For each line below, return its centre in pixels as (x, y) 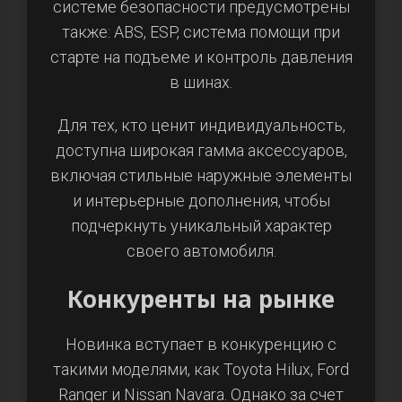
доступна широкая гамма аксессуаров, (201, 150)
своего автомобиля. (201, 250)
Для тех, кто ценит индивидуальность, (201, 125)
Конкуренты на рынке (201, 298)
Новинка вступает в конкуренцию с (201, 344)
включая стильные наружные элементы (201, 175)
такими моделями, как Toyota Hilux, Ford (201, 369)
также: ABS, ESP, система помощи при (201, 31)
